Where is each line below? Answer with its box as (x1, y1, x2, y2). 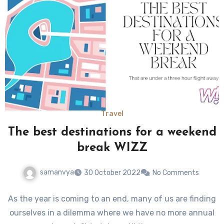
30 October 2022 (84, 168, 140, 177)
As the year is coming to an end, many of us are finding (8, 194, 216, 204)
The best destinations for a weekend (7, 126, 216, 139)
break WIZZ (76, 142, 147, 154)
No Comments (152, 168, 199, 177)
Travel (100, 109, 123, 118)
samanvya (40, 168, 74, 177)
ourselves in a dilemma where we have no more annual (9, 208, 214, 218)
